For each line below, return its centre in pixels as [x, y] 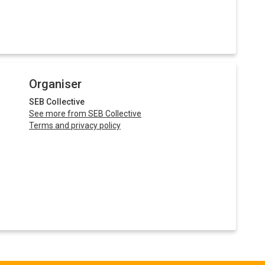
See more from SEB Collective [85, 114]
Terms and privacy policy [75, 126]
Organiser [55, 84]
